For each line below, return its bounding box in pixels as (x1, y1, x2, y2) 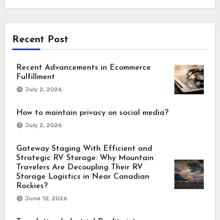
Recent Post (12, 34, 68, 45)
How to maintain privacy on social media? (16, 109, 168, 117)
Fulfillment (16, 73, 55, 81)
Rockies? (16, 182, 48, 190)
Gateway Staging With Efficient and (16, 144, 152, 153)
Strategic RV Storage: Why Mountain (16, 154, 154, 162)
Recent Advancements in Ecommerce (16, 63, 151, 72)
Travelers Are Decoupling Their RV (16, 163, 143, 171)
